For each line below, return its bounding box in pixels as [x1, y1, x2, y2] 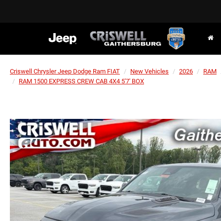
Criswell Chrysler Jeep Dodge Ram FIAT [10, 68, 120, 75]
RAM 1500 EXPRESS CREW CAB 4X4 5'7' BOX [19, 77, 144, 85]
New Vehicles [130, 68, 169, 75]
